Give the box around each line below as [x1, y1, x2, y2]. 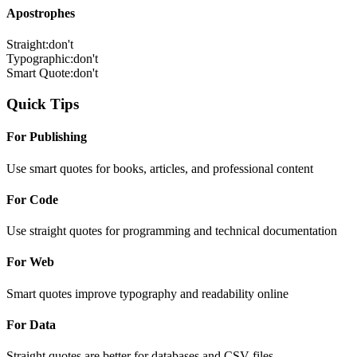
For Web [6, 255, 54, 269]
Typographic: [6, 52, 73, 66]
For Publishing [6, 130, 87, 144]
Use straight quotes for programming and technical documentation [6, 224, 337, 238]
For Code [6, 192, 58, 206]
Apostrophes [6, 6, 75, 21]
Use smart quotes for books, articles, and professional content [6, 161, 313, 175]
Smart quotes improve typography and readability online [6, 286, 288, 300]
